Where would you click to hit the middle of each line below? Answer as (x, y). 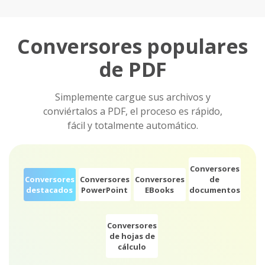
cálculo (132, 247)
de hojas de (132, 236)
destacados (49, 190)
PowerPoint (104, 190)
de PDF (132, 69)
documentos (214, 190)
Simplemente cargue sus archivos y (132, 97)
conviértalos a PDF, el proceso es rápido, (132, 111)
